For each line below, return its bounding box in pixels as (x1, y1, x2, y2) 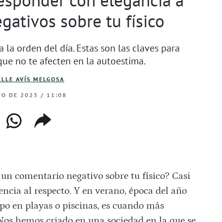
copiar (33, 111, 67, 125)
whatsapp (3, 111, 57, 125)
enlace (33, 124, 68, 138)
